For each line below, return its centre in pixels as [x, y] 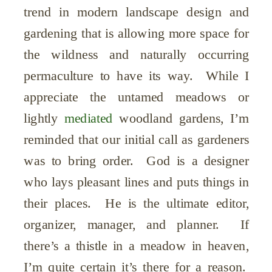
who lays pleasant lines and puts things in [137, 182]
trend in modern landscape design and [137, 12]
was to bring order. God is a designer [137, 161]
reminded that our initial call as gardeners [137, 139]
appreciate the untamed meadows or [137, 97]
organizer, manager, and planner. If [137, 224]
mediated [88, 118]
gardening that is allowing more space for [137, 33]
